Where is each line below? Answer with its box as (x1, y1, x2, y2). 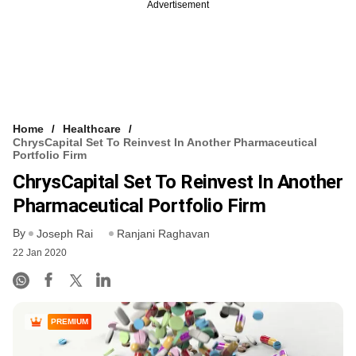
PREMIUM (51, 317, 88, 327)
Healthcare (63, 122, 121, 135)
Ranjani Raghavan (117, 227, 210, 241)
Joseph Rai (37, 227, 93, 241)
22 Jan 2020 (13, 247, 67, 259)
